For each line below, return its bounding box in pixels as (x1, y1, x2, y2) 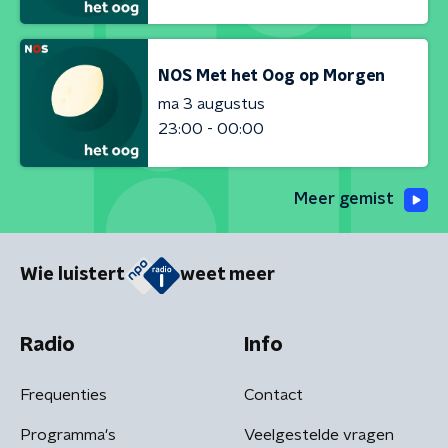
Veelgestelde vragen (244, 426, 394, 443)
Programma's (20, 426, 116, 443)
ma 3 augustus (158, 95, 265, 112)
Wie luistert (20, 266, 125, 285)
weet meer (180, 266, 275, 285)
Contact (244, 386, 303, 403)
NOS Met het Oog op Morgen (158, 67, 385, 84)
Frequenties (20, 386, 107, 403)
